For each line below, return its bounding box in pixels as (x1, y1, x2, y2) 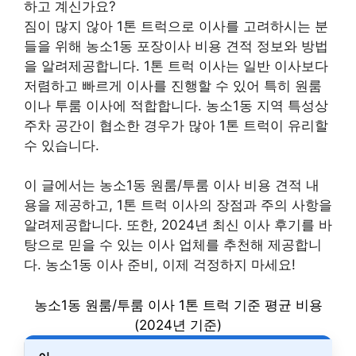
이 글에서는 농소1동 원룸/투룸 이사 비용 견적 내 (24, 177, 319, 193)
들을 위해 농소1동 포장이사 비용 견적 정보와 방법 (24, 37, 328, 54)
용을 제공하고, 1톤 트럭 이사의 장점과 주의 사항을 (24, 197, 332, 213)
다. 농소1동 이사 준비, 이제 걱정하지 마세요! (24, 257, 296, 273)
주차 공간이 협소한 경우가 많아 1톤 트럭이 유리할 (24, 117, 328, 133)
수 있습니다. (24, 137, 99, 153)
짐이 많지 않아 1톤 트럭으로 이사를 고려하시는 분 (24, 17, 328, 34)
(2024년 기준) (134, 316, 222, 333)
